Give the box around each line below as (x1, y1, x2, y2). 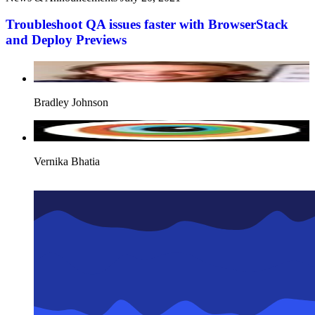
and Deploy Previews (6, 32, 127, 48)
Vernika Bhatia (34, 155, 100, 168)
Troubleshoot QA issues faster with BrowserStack (6, 17, 288, 32)
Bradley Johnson (34, 96, 108, 109)
